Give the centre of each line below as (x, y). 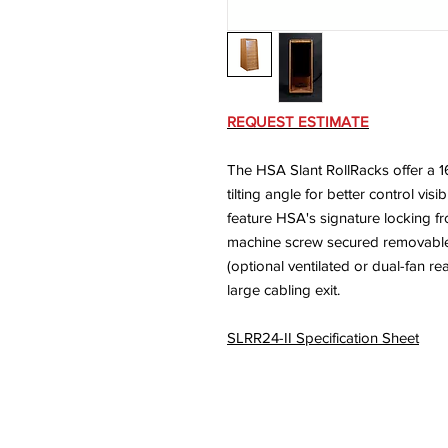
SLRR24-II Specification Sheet (323, 337)
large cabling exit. (283, 289)
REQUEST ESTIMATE (298, 121)
